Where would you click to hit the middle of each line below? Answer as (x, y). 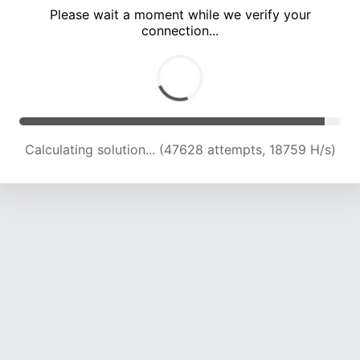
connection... (180, 31)
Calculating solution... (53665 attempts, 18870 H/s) (180, 150)
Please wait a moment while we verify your (180, 15)
